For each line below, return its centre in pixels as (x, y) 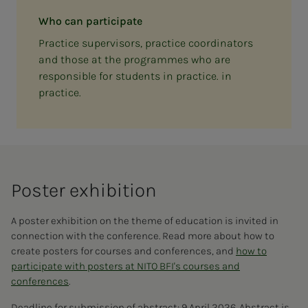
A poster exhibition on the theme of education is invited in (145, 220)
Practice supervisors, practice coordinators (146, 43)
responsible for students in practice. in (135, 76)
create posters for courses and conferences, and (123, 251)
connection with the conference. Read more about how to (143, 235)
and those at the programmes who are (134, 59)
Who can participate (90, 21)
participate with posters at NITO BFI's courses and (125, 266)
